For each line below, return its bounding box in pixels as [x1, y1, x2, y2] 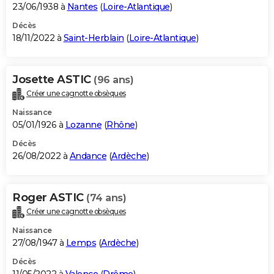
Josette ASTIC [12, 73, 94, 87]
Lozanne [65, 119, 102, 131]
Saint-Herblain [63, 32, 124, 44]
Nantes [67, 1, 98, 13]
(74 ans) [86, 192, 126, 204]
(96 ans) [94, 74, 133, 86]
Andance [69, 150, 106, 162]
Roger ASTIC [12, 191, 86, 205]
